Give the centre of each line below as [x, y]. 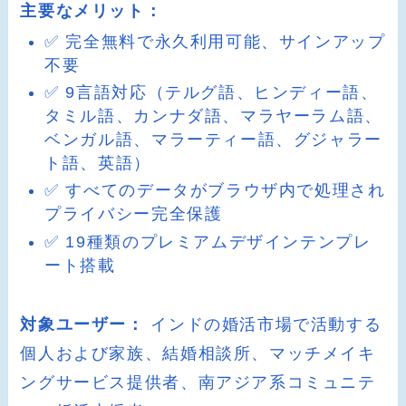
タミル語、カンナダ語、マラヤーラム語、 [213, 116]
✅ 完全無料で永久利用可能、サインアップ [215, 41]
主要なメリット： [92, 11]
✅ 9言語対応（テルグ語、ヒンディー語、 [212, 92]
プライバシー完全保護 [134, 214]
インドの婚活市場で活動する [263, 324]
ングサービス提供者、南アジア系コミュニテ [198, 382]
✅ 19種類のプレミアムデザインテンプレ [208, 242]
